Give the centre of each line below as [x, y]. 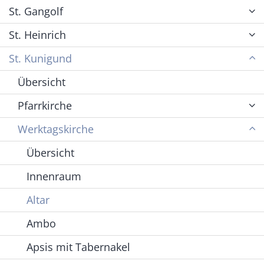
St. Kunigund [40, 58]
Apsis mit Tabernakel [78, 247]
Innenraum [54, 176]
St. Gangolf [36, 11]
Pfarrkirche [45, 105]
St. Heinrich [37, 34]
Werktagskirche [56, 129]
